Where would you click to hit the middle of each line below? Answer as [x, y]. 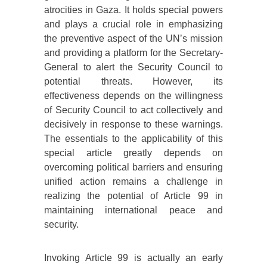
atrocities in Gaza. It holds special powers [133, 10]
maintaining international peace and [133, 210]
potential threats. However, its [133, 82]
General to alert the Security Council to [133, 67]
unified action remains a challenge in [133, 182]
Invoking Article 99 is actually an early [133, 258]
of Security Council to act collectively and [133, 110]
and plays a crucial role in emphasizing [133, 24]
